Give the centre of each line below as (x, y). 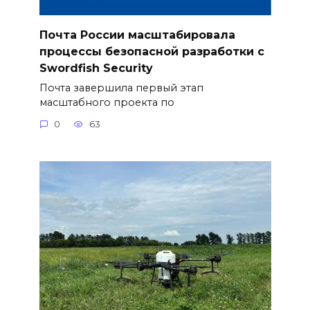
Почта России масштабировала (137, 35)
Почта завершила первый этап (121, 88)
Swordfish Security (96, 68)
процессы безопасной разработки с (152, 51)
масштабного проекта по (107, 102)
